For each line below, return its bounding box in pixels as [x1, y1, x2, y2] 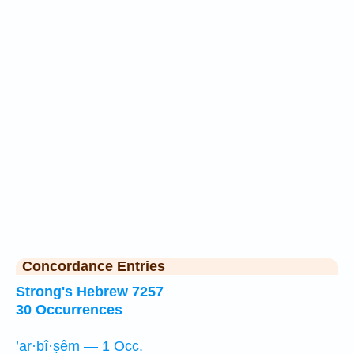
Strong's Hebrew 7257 [16, 284, 164, 299]
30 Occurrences [16, 302, 122, 318]
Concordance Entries [22, 258, 165, 274]
